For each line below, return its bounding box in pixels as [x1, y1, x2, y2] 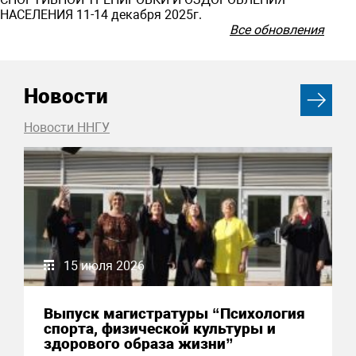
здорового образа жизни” [44, 335, 234, 354]
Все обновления [230, 22, 324, 38]
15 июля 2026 [64, 258, 145, 274]
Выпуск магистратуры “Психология [44, 304, 305, 323]
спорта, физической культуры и [44, 319, 276, 339]
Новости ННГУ [24, 120, 110, 136]
